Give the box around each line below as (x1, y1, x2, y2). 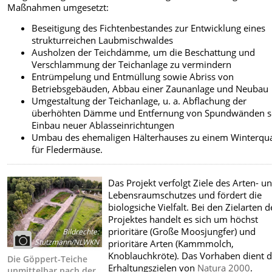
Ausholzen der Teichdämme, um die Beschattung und (32, 46, 256, 58)
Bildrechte (63, 226, 98, 237)
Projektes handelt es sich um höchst (108, 212, 259, 225)
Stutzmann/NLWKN (35, 237, 100, 248)
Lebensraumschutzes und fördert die (108, 188, 262, 201)
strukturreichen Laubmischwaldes (32, 33, 174, 46)
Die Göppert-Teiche (7, 253, 88, 265)
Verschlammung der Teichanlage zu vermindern (32, 58, 232, 70)
